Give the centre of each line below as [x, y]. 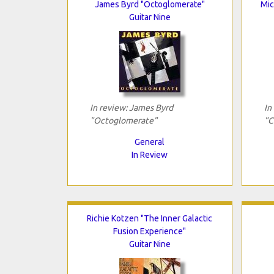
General [150, 142]
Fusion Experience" [150, 231]
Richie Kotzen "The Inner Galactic [150, 218]
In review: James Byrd [131, 107]
